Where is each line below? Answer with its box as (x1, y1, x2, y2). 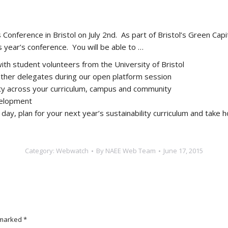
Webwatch (56, 146, 89, 155)
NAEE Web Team (105, 146, 156, 155)
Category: (25, 146, 56, 155)
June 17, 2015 (163, 146, 203, 155)
